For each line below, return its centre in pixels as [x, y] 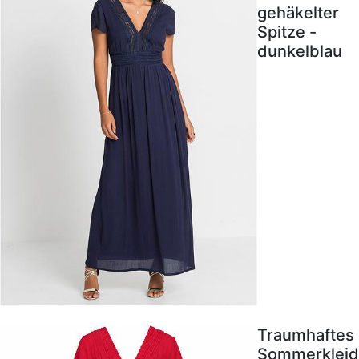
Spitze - [287, 32]
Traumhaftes [306, 335]
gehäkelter [298, 13]
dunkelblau [300, 52]
